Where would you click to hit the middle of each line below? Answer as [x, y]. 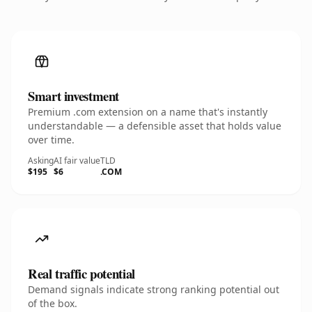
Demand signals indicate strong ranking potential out [154, 289]
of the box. [53, 303]
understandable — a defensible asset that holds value [155, 126]
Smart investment [74, 96]
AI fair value [77, 161]
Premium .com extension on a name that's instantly [148, 112]
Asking [41, 161]
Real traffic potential [81, 273]
